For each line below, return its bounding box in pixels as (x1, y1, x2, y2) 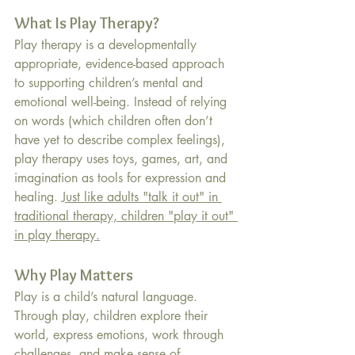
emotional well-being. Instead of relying (14, 94, 231, 111)
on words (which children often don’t (14, 113, 216, 130)
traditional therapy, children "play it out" (14, 208, 238, 225)
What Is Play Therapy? (14, 13, 159, 33)
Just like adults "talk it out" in (62, 189, 222, 206)
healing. (14, 189, 62, 206)
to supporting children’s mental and (14, 74, 207, 92)
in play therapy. (14, 227, 100, 244)
